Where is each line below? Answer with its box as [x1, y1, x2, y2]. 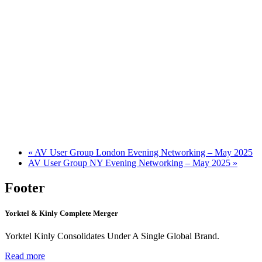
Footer [5, 180, 45, 195]
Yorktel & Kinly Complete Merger [5, 209, 118, 218]
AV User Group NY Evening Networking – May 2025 [28, 157, 233, 168]
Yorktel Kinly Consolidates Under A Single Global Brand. [5, 231, 219, 242]
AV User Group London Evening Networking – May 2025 [33, 147, 253, 157]
